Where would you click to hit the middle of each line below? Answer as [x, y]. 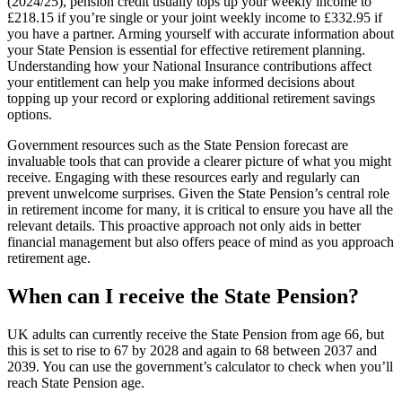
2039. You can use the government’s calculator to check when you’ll [200, 367]
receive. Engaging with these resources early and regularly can [184, 178]
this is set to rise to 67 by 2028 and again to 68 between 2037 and [192, 350]
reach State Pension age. [76, 383]
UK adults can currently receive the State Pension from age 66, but [196, 334]
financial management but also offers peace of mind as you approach [201, 242]
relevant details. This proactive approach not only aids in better [184, 226]
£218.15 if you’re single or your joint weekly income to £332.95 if [195, 18]
